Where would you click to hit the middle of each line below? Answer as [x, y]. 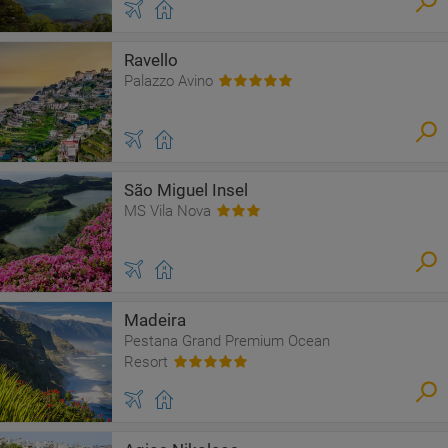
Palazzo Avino [168, 81]
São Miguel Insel [186, 190]
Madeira [155, 320]
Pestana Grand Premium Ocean [227, 341]
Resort [146, 362]
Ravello [151, 60]
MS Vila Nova [167, 211]
